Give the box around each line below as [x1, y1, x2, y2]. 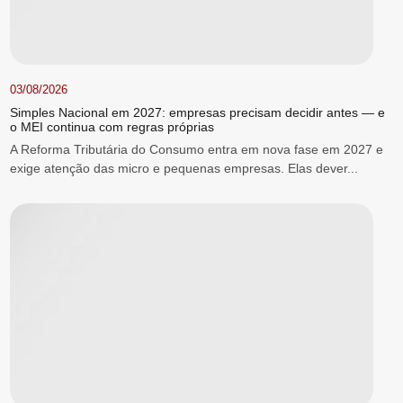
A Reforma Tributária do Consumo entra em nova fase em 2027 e [9, 142, 383, 157]
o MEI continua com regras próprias [9, 120, 214, 135]
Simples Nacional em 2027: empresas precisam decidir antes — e [9, 105, 385, 121]
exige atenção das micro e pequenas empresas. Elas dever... [9, 161, 358, 176]
